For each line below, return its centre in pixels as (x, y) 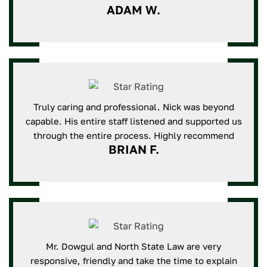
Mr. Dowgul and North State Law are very (133, 246)
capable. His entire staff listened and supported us (133, 121)
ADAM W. (133, 10)
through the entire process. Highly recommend (133, 135)
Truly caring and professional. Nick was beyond (133, 107)
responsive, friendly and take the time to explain (133, 260)
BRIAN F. (133, 149)
